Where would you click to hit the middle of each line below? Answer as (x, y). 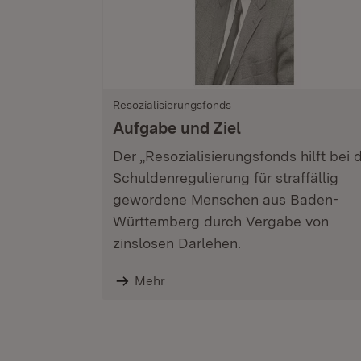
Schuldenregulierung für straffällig (226, 178)
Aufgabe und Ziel (177, 128)
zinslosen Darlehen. (177, 243)
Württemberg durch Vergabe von (221, 221)
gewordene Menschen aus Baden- (226, 199)
